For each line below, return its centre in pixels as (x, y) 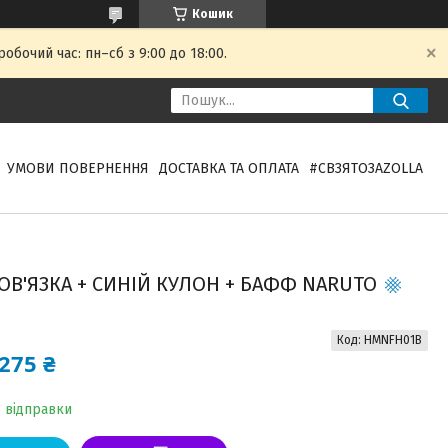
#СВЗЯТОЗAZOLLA (365, 168)
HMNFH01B (392, 340)
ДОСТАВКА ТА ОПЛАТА (228, 168)
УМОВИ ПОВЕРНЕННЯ (77, 168)
